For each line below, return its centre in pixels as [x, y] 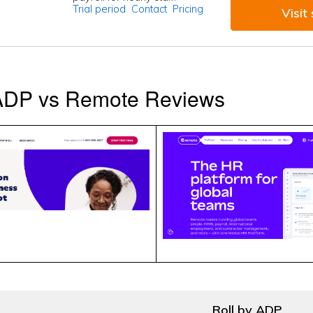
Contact [149, 9]
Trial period [99, 9]
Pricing [188, 9]
